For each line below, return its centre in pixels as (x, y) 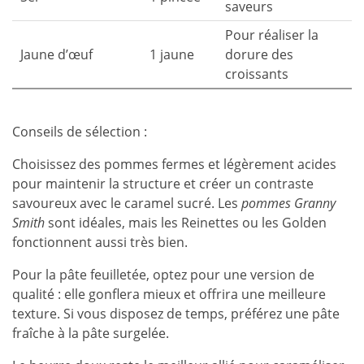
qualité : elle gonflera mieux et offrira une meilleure (169, 294)
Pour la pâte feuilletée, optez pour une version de (163, 275)
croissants (257, 74)
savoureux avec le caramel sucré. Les (127, 203)
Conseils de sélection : (80, 132)
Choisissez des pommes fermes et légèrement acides (174, 164)
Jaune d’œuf (56, 54)
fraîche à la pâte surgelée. (91, 333)
